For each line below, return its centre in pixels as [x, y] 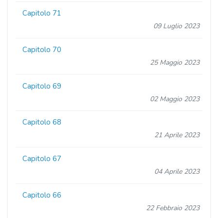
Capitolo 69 [42, 86]
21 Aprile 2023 [177, 135]
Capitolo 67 [42, 159]
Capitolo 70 [42, 49]
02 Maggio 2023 [174, 99]
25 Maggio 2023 [174, 62]
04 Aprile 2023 [177, 172]
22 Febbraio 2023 [173, 208]
